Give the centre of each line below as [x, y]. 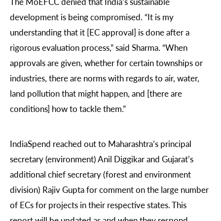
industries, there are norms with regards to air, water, [105, 78]
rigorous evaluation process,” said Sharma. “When [99, 47]
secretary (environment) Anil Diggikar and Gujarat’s [102, 159]
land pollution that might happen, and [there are [96, 93]
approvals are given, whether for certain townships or [106, 62]
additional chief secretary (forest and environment [100, 174]
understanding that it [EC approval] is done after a [100, 32]
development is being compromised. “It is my [92, 17]
